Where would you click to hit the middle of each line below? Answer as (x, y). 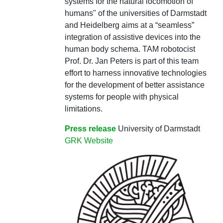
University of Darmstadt (158, 129)
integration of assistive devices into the (132, 37)
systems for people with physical (121, 97)
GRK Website (89, 141)
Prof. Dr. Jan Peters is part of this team (131, 61)
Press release (90, 129)
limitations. (83, 109)
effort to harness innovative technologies (135, 73)
